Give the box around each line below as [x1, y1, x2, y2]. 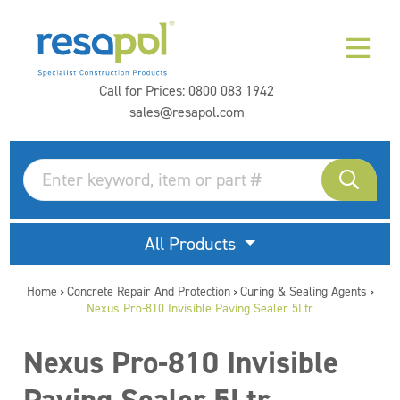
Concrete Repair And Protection [66, 283, 230, 300]
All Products [144, 232, 240, 255]
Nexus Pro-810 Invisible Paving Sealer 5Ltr [87, 300, 313, 317]
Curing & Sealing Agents [239, 283, 367, 300]
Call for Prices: [99, 81, 188, 100]
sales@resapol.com [129, 103, 245, 121]
